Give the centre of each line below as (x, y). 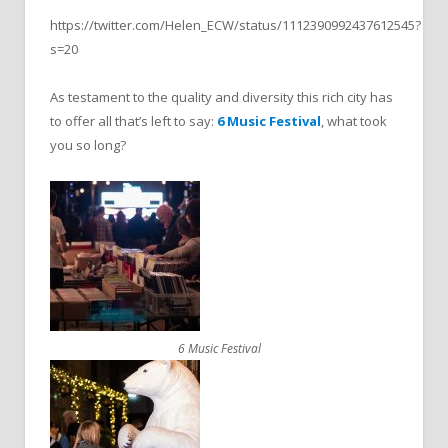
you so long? (88, 145)
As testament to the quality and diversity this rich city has (221, 97)
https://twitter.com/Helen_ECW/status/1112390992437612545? (235, 25)
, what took (354, 121)
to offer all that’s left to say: (133, 121)
